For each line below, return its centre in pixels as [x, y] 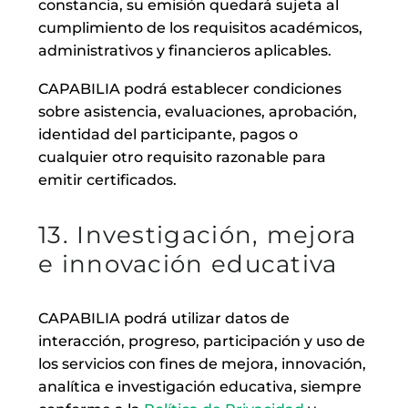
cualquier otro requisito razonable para [182, 158]
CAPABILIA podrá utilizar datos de [164, 318]
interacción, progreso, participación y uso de [202, 341]
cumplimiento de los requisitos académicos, [200, 27]
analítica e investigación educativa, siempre [200, 386]
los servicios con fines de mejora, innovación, [202, 363]
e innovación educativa [188, 264]
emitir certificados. [107, 180]
